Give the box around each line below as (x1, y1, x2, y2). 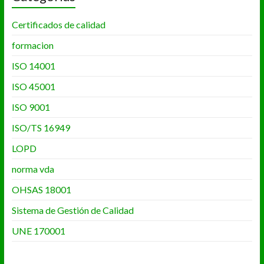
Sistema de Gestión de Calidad (11, 204, 134, 216)
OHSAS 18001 (11, 184, 71, 196)
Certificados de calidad (11, 19, 105, 31)
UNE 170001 (11, 225, 65, 237)
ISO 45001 (11, 81, 55, 93)
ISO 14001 (11, 60, 55, 72)
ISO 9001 (11, 101, 50, 113)
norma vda (11, 163, 54, 175)
